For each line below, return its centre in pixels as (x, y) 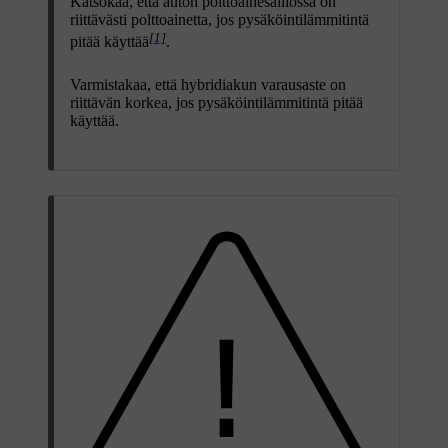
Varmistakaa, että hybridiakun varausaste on (208, 84)
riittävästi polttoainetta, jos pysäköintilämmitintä (219, 20)
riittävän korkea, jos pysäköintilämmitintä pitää (216, 102)
